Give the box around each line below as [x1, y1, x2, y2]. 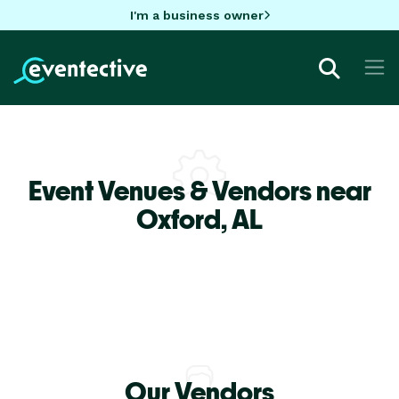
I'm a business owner [129, 7, 264, 22]
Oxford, [136, 202, 232, 235]
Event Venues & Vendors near [28, 174, 371, 207]
